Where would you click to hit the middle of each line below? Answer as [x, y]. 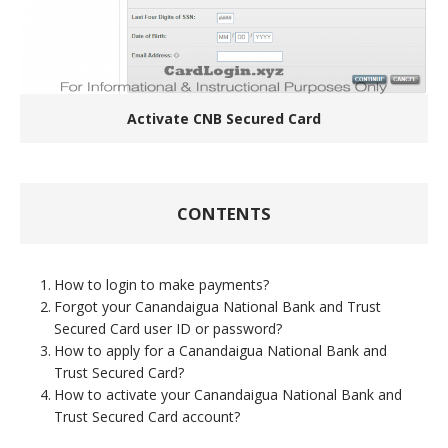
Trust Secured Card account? [146, 416]
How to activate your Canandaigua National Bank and [227, 394]
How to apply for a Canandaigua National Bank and [220, 350]
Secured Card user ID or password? [167, 328]
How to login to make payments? [161, 284]
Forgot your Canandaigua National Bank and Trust [217, 306]
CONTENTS [224, 213]
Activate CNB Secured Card [224, 118]
